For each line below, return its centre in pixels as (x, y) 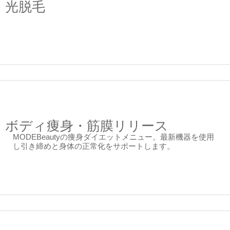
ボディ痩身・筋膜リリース (87, 126)
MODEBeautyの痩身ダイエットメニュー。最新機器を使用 (113, 137)
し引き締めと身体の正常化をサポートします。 (93, 146)
